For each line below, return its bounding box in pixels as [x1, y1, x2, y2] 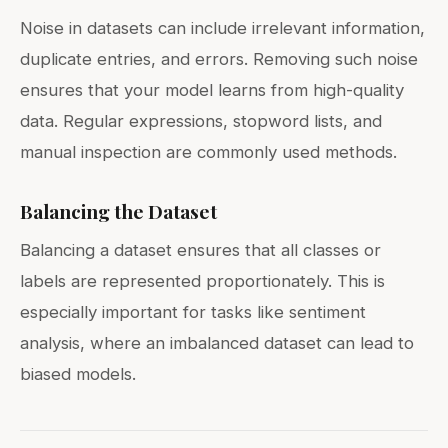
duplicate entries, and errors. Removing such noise [20, 48, 418, 69]
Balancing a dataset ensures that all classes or [20, 239, 381, 260]
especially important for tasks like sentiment [20, 301, 366, 322]
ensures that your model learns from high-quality [20, 79, 404, 100]
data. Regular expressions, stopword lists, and [20, 110, 382, 131]
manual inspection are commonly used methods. [20, 141, 397, 162]
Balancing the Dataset [20, 197, 217, 224]
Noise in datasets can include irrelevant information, [20, 17, 425, 38]
